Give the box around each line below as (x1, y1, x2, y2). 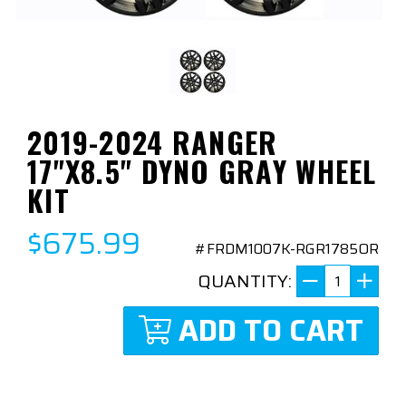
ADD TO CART (179, 308, 363, 354)
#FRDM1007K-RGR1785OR (195, 237, 379, 261)
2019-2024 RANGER (27, 121, 278, 164)
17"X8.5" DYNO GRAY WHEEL (27, 150, 377, 193)
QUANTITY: (198, 266, 292, 296)
